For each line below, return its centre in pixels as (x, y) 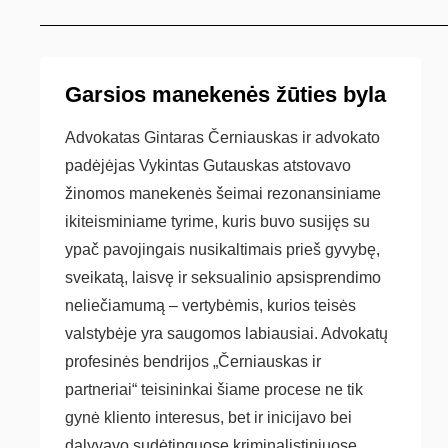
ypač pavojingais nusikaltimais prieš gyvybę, (222, 249)
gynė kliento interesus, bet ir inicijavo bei (208, 417)
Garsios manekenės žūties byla (225, 94)
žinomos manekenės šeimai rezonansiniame (223, 193)
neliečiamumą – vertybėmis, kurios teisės (210, 305)
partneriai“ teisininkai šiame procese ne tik (214, 389)
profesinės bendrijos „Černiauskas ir (193, 361)
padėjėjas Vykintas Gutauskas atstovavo (208, 165)
